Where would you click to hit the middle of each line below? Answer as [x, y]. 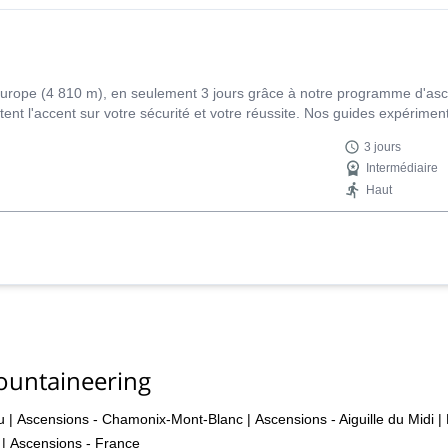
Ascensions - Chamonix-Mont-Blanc [130, 418]
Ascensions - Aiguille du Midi [344, 418]
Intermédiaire [402, 168]
